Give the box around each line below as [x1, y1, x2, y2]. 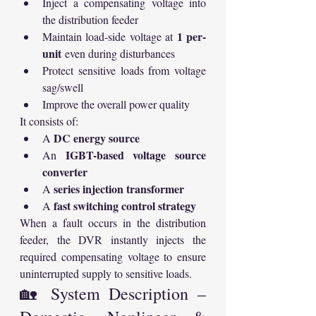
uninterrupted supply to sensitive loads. [20, 266, 192, 281]
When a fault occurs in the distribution [20, 215, 206, 231]
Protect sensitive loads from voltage [42, 63, 206, 78]
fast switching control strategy [54, 197, 196, 214]
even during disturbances [61, 46, 175, 61]
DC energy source [54, 130, 140, 147]
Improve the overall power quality [42, 97, 190, 112]
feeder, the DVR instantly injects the [20, 232, 206, 248]
